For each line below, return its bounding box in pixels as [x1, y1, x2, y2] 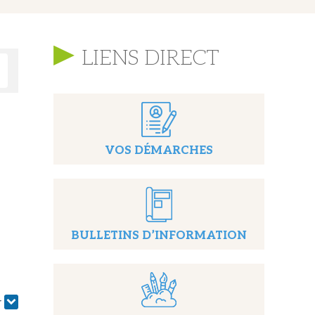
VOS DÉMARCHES [105, 144, 213, 157]
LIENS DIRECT [82, 46, 219, 71]
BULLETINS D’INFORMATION [71, 229, 247, 243]
